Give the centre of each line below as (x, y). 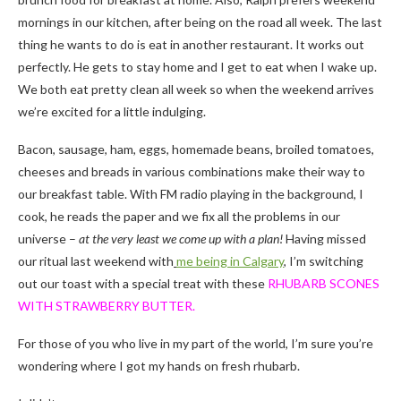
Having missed (326, 238)
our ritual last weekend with (96, 260)
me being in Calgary (230, 260)
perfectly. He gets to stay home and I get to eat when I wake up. (197, 66)
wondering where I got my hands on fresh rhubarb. (159, 365)
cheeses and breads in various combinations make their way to (192, 171)
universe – (48, 238)
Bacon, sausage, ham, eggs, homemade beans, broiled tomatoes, (196, 149)
